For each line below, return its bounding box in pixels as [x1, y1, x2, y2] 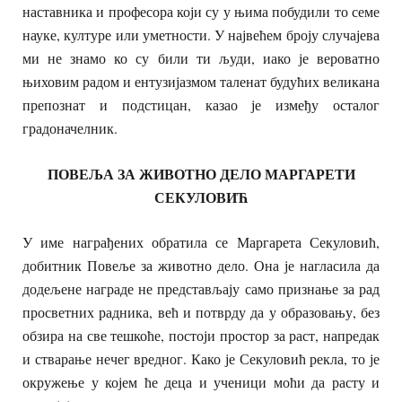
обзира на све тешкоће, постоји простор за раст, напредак [22, 325, 380, 345]
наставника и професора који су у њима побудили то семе [22, 2, 380, 22]
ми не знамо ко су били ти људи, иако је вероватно [22, 48, 380, 68]
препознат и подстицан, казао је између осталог [22, 95, 380, 115]
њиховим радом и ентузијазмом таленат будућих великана [22, 72, 380, 92]
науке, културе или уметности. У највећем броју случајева [22, 25, 380, 45]
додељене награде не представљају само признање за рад [22, 278, 380, 298]
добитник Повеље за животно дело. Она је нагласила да [22, 255, 380, 275]
